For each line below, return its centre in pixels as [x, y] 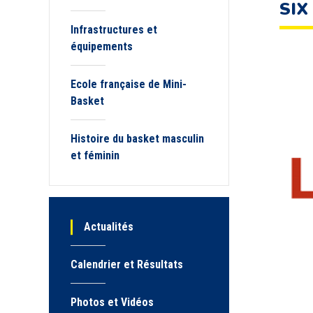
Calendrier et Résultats [127, 264]
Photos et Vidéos [112, 302]
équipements [102, 46]
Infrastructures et [114, 30]
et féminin [95, 155]
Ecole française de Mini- [129, 84]
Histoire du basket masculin [137, 139]
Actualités [109, 227]
